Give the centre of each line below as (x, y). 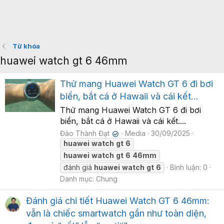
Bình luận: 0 (189, 167)
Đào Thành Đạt (85, 133)
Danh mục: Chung (89, 179)
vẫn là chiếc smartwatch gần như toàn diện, (116, 213)
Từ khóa (26, 46)
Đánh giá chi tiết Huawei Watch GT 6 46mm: (118, 201)
